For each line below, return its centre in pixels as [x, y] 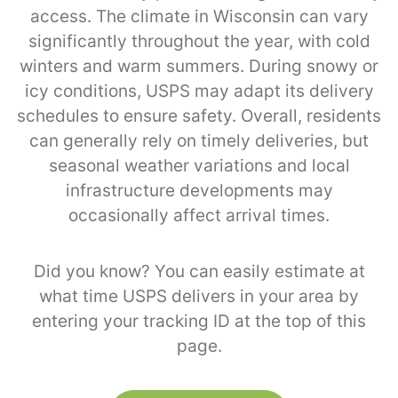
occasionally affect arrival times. [199, 215]
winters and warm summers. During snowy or [199, 66]
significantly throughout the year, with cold [199, 41]
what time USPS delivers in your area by [199, 296]
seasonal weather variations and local [199, 165]
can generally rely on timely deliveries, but [199, 140]
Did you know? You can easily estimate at [199, 271]
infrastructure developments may [199, 190]
